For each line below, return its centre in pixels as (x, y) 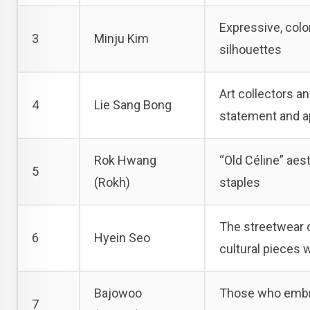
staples (240, 182)
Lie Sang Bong (133, 104)
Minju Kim (121, 38)
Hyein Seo (122, 237)
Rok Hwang (125, 160)
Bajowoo (118, 293)
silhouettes (250, 49)
